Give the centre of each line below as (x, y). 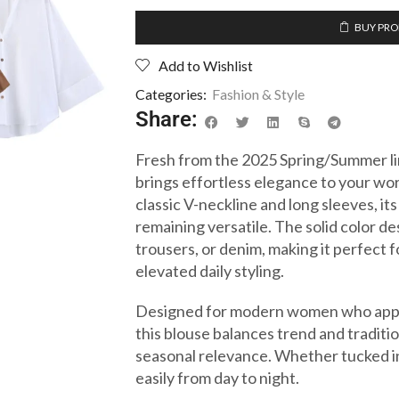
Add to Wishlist (206, 65)
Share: (167, 119)
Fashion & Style (258, 94)
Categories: (171, 94)
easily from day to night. (217, 378)
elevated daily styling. (210, 271)
